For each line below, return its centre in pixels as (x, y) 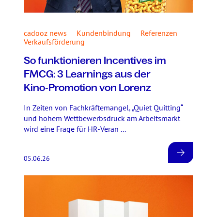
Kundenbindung (104, 33)
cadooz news (45, 33)
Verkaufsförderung (54, 42)
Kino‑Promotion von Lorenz (87, 88)
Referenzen (159, 33)
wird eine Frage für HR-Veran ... (75, 129)
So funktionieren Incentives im (95, 61)
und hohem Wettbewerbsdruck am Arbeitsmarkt (102, 118)
